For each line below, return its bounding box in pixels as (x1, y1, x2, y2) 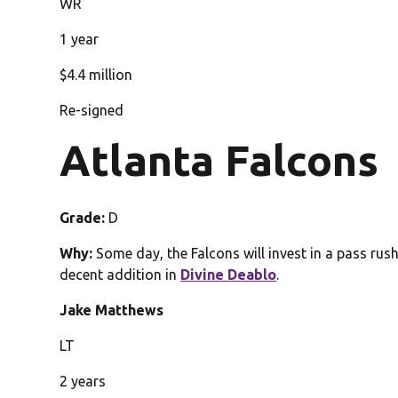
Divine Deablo (180, 267, 277, 283)
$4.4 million (60, 67, 133, 84)
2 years (60, 373, 107, 390)
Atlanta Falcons (60, 136, 379, 185)
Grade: (60, 210, 109, 227)
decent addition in (60, 267, 181, 283)
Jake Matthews (60, 302, 164, 319)
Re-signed (60, 102, 124, 119)
